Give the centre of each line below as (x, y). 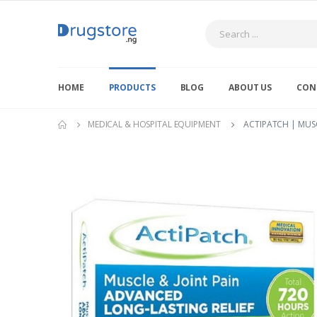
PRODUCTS (132, 87)
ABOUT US (250, 87)
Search (221, 24)
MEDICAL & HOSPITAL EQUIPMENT (154, 124)
